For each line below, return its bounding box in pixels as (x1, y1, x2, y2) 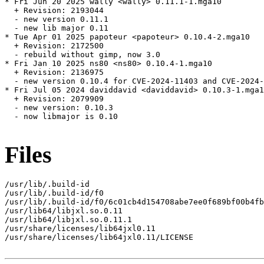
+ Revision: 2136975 (5, 68, 104, 77)
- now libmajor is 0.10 (5, 112, 118, 121)
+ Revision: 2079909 (5, 94, 104, 104)
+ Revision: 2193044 (5, 6, 104, 15)
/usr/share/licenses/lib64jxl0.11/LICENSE (5, 232, 193, 242)
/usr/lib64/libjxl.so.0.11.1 (5, 214, 132, 224)
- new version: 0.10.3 (5, 103, 113, 113)
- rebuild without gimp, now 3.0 (5, 50, 160, 60)
